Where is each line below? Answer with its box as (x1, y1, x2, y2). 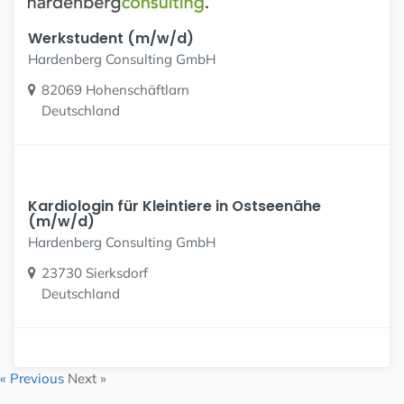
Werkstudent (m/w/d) (28, 28, 194, 50)
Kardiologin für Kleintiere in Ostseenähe (28, 196, 321, 217)
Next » (68, 369, 106, 387)
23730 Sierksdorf (41, 264, 148, 282)
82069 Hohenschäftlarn (41, 81, 189, 99)
